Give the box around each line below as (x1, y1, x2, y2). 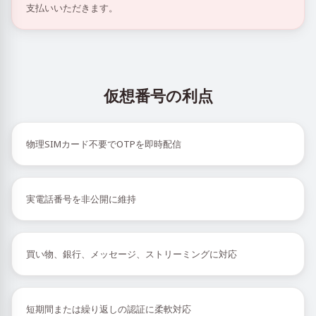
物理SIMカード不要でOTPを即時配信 (26, 138, 181, 150)
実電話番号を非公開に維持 (26, 193, 136, 205)
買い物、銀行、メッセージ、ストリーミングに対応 (26, 248, 237, 260)
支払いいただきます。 (26, 1, 118, 14)
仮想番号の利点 (103, 85, 213, 106)
